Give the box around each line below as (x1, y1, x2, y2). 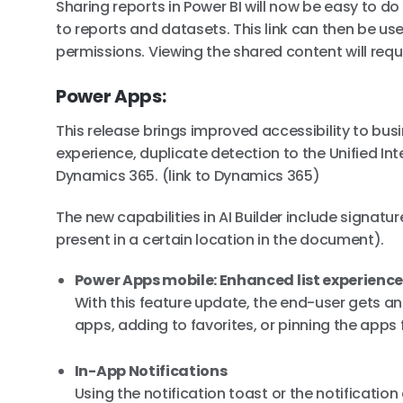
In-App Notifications (74, 361, 228, 381)
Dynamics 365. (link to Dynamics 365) (56, 165, 320, 186)
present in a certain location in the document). (56, 228, 384, 250)
